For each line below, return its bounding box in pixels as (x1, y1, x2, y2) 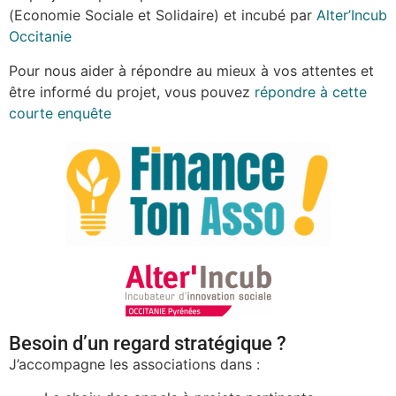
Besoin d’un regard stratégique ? (9, 331, 286, 354)
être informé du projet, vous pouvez (9, 82, 255, 101)
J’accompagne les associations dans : (9, 354, 260, 373)
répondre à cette (255, 82, 367, 101)
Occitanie (9, 27, 72, 46)
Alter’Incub (316, 6, 387, 25)
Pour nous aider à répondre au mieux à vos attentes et (9, 61, 374, 80)
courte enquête (9, 103, 111, 122)
